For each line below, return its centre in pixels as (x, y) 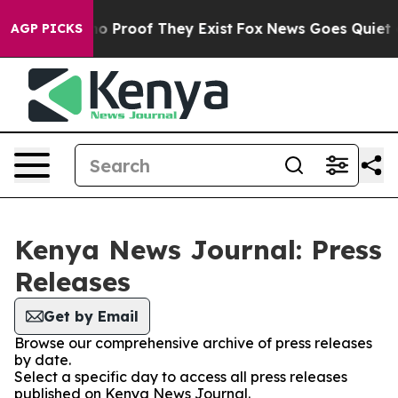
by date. (43, 360)
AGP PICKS (47, 28)
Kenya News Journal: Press (198, 250)
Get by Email (91, 316)
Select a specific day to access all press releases (181, 377)
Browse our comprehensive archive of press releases (193, 343)
